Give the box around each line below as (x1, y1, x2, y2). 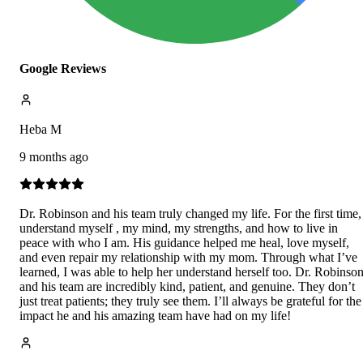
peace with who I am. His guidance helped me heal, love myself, (19, 236, 349, 250)
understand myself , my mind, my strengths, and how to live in (19, 221, 338, 236)
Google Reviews (19, 62, 106, 76)
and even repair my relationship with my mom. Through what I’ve (19, 250, 357, 265)
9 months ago (19, 150, 88, 164)
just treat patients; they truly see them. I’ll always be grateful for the (19, 294, 361, 309)
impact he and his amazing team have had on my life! (19, 309, 291, 323)
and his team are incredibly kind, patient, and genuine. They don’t (19, 280, 355, 294)
